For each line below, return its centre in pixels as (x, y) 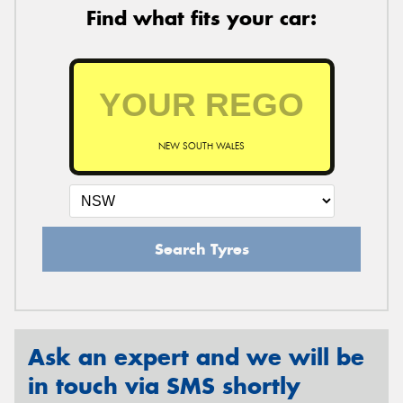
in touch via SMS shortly (164, 386)
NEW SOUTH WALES (201, 147)
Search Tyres (201, 250)
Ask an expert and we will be (196, 358)
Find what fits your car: (201, 18)
